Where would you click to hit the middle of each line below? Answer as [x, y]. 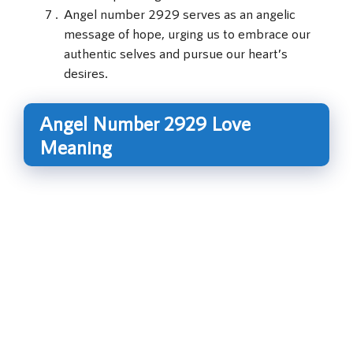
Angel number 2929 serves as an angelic [180, 14]
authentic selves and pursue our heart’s [176, 53]
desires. [86, 73]
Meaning [76, 146]
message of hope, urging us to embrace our [187, 33]
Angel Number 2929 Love [145, 123]
